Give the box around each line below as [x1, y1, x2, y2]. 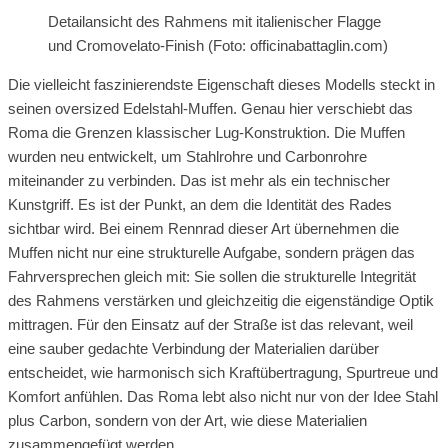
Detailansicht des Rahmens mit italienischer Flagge [48, 12, 381, 30]
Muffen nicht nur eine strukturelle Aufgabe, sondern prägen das [8, 243, 415, 261]
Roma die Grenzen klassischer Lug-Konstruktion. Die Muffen [8, 123, 405, 141]
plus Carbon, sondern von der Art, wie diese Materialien [8, 411, 367, 429]
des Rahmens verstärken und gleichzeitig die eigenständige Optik [8, 291, 434, 309]
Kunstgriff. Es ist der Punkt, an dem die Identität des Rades [8, 195, 392, 213]
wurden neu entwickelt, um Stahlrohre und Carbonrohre [8, 147, 367, 165]
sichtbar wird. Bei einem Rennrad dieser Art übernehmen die [8, 219, 399, 237]
